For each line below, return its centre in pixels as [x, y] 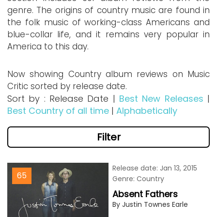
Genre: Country [138, 179]
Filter [108, 137]
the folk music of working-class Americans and [108, 22]
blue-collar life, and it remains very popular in [108, 34]
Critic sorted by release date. [67, 86]
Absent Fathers [145, 194]
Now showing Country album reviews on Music [108, 74]
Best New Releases [161, 99]
